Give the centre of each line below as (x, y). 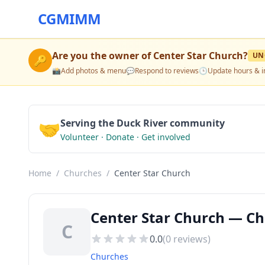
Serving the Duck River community (143, 123)
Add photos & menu (93, 71)
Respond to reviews (167, 71)
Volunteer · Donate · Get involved (125, 137)
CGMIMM (70, 19)
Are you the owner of (103, 56)
